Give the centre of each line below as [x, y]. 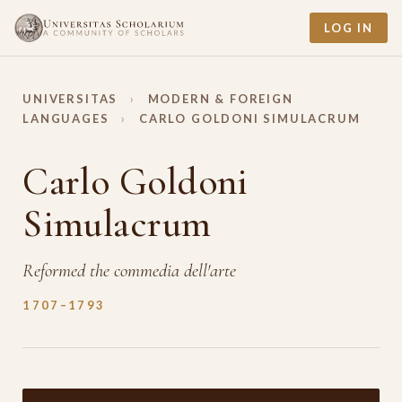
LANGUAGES [66, 118]
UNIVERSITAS [70, 99]
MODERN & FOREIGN [220, 99]
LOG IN [349, 28]
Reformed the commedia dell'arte [130, 270]
